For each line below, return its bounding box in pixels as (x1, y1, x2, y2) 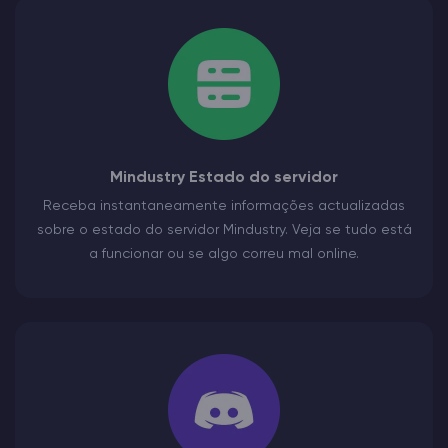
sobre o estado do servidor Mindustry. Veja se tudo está (36, 223, 412, 238)
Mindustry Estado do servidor (110, 170, 338, 187)
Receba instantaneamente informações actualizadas (43, 199, 405, 214)
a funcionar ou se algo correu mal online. (89, 247, 359, 262)
